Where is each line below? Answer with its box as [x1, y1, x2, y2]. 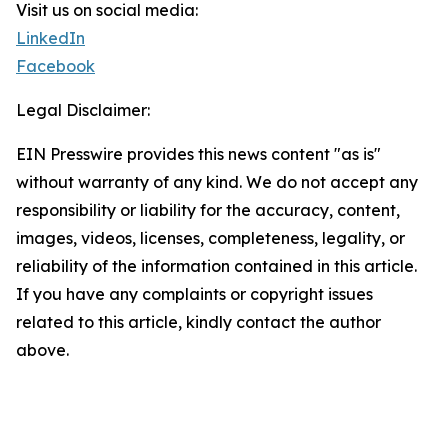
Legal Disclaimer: [16, 100, 150, 121]
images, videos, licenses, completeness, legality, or [16, 228, 405, 249]
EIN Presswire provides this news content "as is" [16, 144, 381, 165]
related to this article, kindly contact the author [16, 312, 381, 333]
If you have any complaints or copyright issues [16, 284, 373, 305]
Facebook [16, 56, 95, 77]
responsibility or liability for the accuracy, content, [16, 200, 400, 221]
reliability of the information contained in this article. [16, 256, 417, 277]
